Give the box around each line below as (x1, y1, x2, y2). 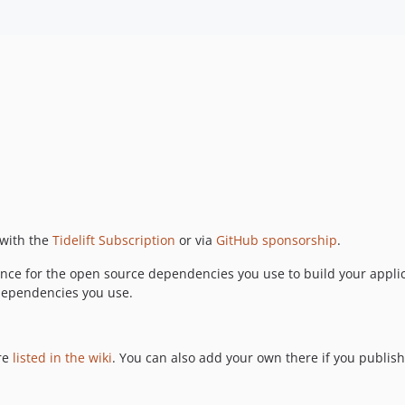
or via (175, 231, 216, 249)
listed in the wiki (13, 348, 112, 366)
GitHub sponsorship (216, 231, 337, 249)
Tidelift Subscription (52, 231, 175, 249)
